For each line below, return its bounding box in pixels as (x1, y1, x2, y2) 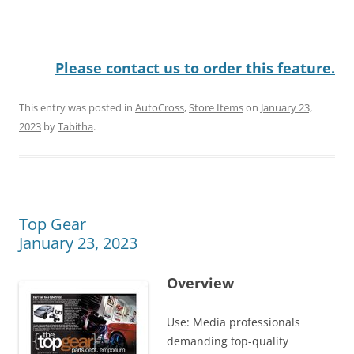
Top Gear (19, 213, 86, 235)
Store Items (189, 100, 243, 115)
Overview (167, 273, 234, 292)
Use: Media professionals (167, 314, 300, 330)
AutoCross (135, 100, 184, 115)
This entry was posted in (19, 100, 135, 115)
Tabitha (58, 119, 93, 134)
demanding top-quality (167, 333, 288, 348)
